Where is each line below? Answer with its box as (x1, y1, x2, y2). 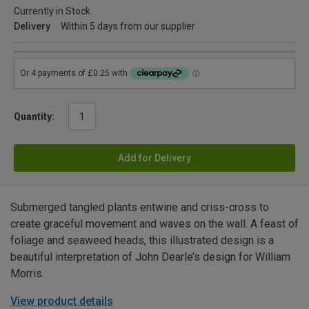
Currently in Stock (14, 6, 90, 17)
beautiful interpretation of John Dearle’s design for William (10, 250, 290, 264)
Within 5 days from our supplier (61, 21, 195, 32)
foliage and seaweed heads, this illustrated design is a (10, 234, 274, 248)
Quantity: (14, 111, 54, 123)
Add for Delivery (118, 152, 191, 164)
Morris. (10, 267, 44, 281)
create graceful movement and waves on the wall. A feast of (10, 217, 299, 231)
